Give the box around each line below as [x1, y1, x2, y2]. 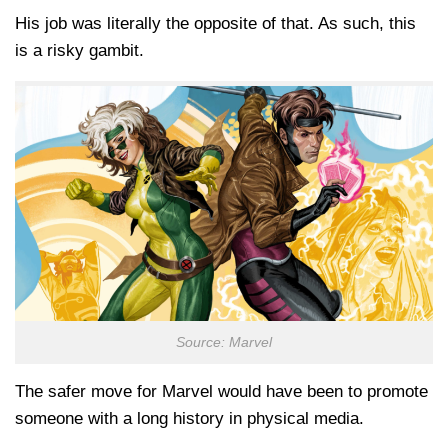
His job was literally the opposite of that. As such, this [15, 13, 416, 33]
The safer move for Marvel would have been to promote [15, 382, 428, 402]
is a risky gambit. [15, 40, 144, 60]
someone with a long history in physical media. [15, 409, 364, 429]
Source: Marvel [176, 335, 272, 351]
